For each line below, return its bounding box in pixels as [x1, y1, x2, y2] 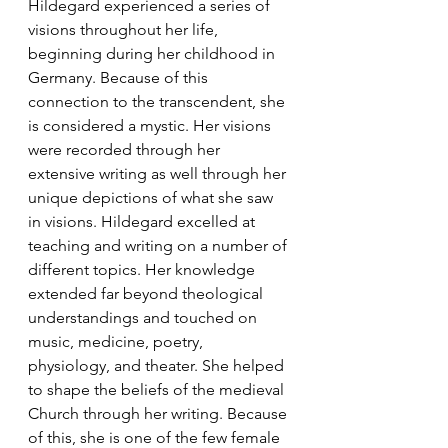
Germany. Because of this [28, 68, 212, 88]
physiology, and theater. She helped [28, 356, 288, 376]
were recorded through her [28, 140, 224, 160]
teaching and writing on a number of [28, 236, 291, 256]
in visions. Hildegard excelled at [28, 212, 259, 232]
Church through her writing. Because [28, 404, 291, 424]
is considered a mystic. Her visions [28, 116, 275, 136]
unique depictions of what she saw [28, 188, 277, 208]
